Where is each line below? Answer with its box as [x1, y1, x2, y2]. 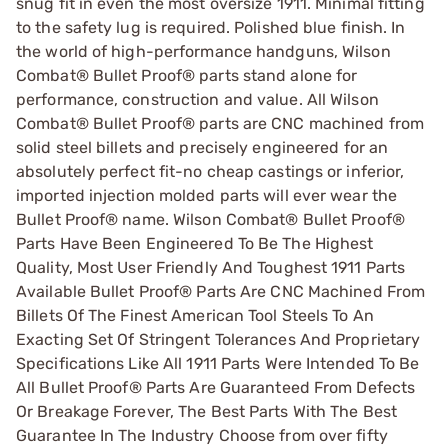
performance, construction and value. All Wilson [16, 89, 379, 109]
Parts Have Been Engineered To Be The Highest [16, 233, 374, 253]
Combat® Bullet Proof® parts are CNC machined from [16, 113, 424, 133]
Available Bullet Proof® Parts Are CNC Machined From [16, 281, 426, 301]
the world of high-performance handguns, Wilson [16, 41, 391, 61]
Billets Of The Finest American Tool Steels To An [16, 305, 374, 325]
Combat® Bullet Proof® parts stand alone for [16, 65, 358, 85]
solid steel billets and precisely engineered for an [16, 137, 389, 157]
